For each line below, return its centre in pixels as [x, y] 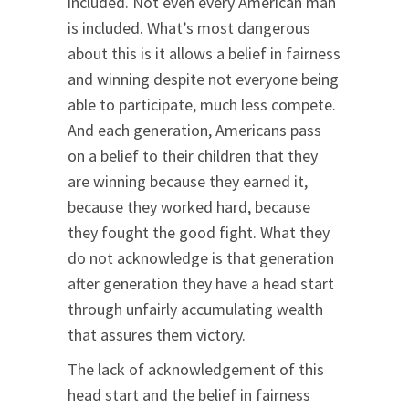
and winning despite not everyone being [203, 79]
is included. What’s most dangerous [189, 28]
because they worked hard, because [189, 207]
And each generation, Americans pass [194, 131]
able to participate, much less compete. [202, 105]
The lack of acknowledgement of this [196, 370]
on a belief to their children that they [193, 156]
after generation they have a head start [201, 284]
